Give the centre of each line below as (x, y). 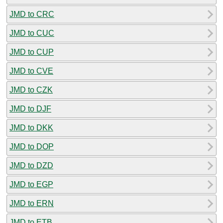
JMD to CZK (31, 90)
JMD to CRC (32, 14)
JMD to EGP (31, 184)
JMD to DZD (31, 165)
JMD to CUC (32, 33)
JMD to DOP (32, 146)
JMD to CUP (32, 52)
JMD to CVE (31, 71)
